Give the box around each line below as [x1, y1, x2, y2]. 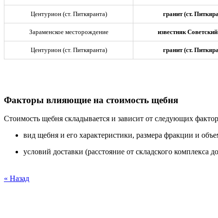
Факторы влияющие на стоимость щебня [4, 94, 178, 105]
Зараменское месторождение [29, 28, 109, 36]
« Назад [4, 174, 29, 183]
